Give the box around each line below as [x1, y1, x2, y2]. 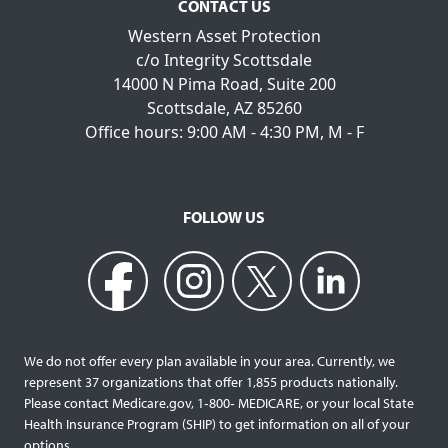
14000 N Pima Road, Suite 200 [112, 73, 336, 96]
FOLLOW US [183, 207, 265, 228]
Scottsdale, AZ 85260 [146, 97, 302, 120]
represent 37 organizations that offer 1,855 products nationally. [24, 373, 401, 392]
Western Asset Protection [127, 25, 321, 48]
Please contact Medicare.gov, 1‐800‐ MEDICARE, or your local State [24, 394, 414, 413]
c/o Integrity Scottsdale [136, 49, 312, 72]
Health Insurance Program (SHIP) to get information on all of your [24, 415, 410, 434]
